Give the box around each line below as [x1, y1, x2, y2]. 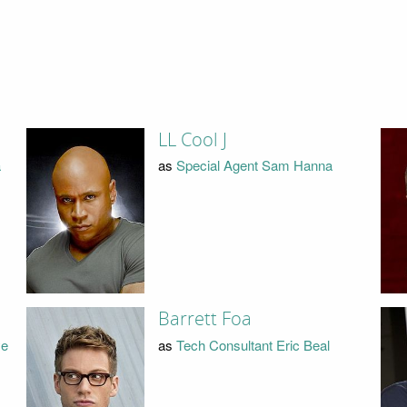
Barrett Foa [157, 308, 252, 331]
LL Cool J [157, 128, 227, 151]
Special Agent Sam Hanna [175, 155, 333, 175]
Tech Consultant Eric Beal [175, 334, 330, 354]
